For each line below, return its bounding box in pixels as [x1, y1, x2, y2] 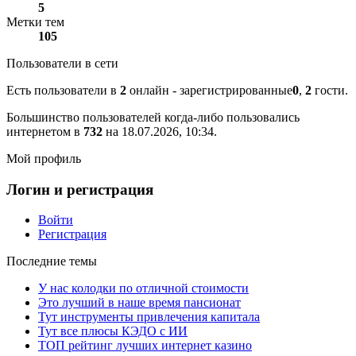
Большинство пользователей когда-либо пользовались [6, 110, 300, 124]
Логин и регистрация [6, 180, 153, 198]
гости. [311, 83, 348, 97]
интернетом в [6, 125, 83, 138]
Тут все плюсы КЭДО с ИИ [38, 324, 188, 339]
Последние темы [6, 254, 97, 269]
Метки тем [6, 15, 64, 29]
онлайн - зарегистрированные [126, 83, 292, 97]
